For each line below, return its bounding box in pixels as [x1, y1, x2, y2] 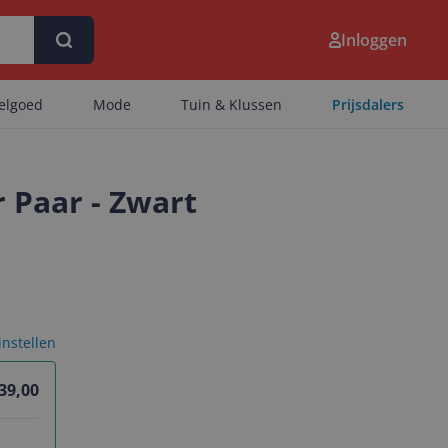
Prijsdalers [332, 95, 404, 114]
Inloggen [341, 29, 407, 51]
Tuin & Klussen [181, 95, 282, 114]
